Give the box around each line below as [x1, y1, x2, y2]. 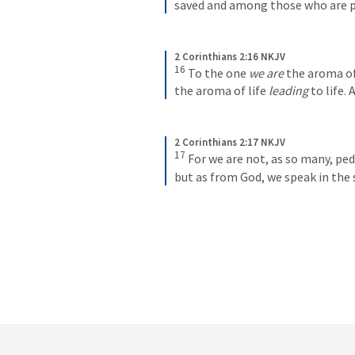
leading [269, 82, 308, 99]
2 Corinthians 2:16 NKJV [174, 49, 285, 63]
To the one [188, 65, 249, 82]
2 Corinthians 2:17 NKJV [174, 136, 285, 150]
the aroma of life [174, 82, 269, 99]
